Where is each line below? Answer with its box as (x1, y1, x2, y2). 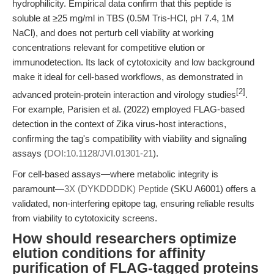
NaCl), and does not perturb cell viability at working (12, 28, 213, 38)
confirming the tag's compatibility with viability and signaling (12, 133, 246, 144)
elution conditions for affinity (12, 246, 206, 261)
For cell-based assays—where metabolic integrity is (12, 169, 218, 179)
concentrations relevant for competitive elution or (12, 42, 205, 53)
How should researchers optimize (12, 231, 237, 246)
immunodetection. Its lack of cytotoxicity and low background (12, 57, 254, 67)
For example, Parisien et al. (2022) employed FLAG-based (12, 104, 245, 114)
